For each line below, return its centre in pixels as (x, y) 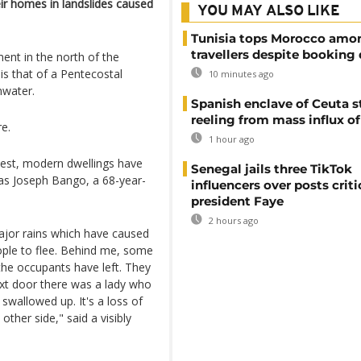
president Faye (237, 201)
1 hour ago (230, 139)
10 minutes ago (240, 74)
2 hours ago (232, 220)
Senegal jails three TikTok (272, 169)
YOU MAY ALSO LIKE (269, 12)
